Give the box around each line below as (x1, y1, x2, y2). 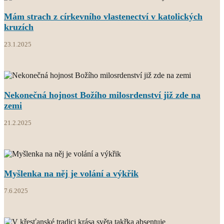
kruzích (4, 21, 33, 32)
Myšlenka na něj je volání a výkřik (4, 168, 138, 178)
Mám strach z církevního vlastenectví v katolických (4, 11, 202, 21)
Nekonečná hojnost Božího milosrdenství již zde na (4, 89, 200, 100)
